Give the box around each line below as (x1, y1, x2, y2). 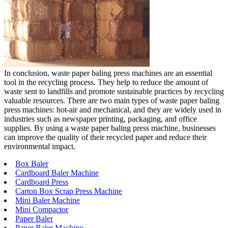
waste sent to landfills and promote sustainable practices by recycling (4, 87, 224, 96)
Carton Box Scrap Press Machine (15, 186, 122, 195)
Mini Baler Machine (15, 195, 80, 205)
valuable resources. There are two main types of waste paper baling (4, 96, 219, 105)
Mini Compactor (15, 205, 68, 214)
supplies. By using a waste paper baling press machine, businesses (4, 123, 216, 132)
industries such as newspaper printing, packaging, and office (4, 114, 197, 123)
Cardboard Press (15, 177, 68, 186)
